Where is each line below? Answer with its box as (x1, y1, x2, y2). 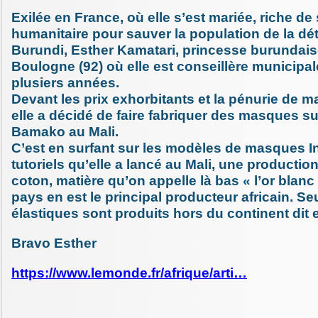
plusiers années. (11, 75, 119, 90)
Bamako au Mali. (11, 124, 119, 139)
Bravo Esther (11, 235, 97, 251)
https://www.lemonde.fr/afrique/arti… (11, 265, 247, 281)
